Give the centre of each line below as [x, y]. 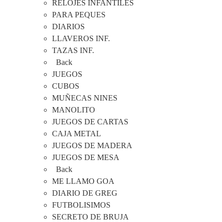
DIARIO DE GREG [85, 193]
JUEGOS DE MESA [86, 158]
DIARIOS [68, 27]
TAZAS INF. [73, 51]
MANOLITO [74, 110]
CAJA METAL [77, 134]
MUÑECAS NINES [85, 98]
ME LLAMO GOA [83, 181]
